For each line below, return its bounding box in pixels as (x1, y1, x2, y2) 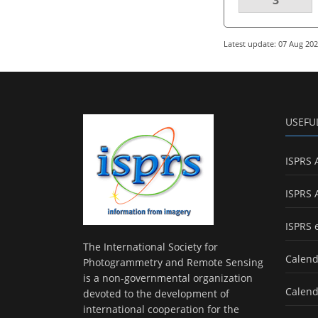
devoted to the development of (83, 286, 229, 300)
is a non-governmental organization (83, 270, 253, 285)
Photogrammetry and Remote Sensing (83, 255, 263, 269)
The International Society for (83, 239, 218, 253)
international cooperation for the (83, 302, 239, 316)
